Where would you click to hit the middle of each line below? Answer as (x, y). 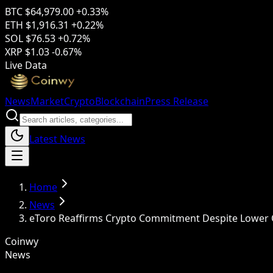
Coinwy (22, 241)
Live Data (26, 65)
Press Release (177, 101)
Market (47, 101)
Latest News (57, 139)
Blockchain (120, 101)
